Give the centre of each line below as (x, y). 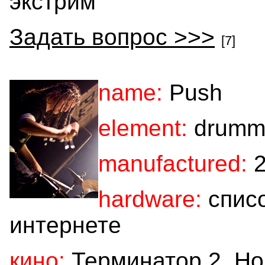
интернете (65, 225)
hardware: (150, 199)
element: (143, 128)
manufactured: (173, 163)
